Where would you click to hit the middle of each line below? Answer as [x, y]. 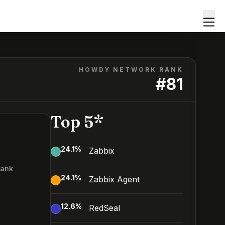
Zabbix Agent [114, 179]
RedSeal [104, 208]
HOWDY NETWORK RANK [131, 70]
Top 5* [77, 122]
